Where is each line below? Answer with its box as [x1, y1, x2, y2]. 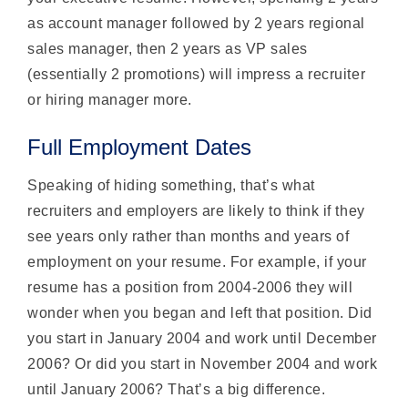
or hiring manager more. [27, 91, 192, 107]
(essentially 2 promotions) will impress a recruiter [27, 66, 366, 82]
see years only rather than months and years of [27, 228, 350, 244]
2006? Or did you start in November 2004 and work [27, 355, 378, 372]
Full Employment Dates [27, 134, 251, 159]
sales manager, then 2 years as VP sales [27, 40, 308, 56]
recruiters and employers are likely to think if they [27, 202, 365, 219]
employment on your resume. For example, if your [27, 253, 367, 270]
